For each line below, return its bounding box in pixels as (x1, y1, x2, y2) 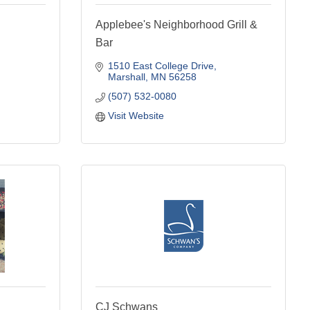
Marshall (107, 71, 145, 82)
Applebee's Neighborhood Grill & (95, 18, 257, 30)
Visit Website (107, 109, 164, 121)
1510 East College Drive (107, 60, 214, 71)
